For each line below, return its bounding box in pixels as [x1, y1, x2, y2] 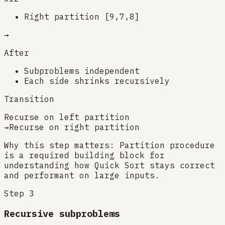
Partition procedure [120, 140, 215, 150]
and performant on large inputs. [4, 170, 160, 180]
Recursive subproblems [4, 207, 120, 220]
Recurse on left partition [4, 111, 130, 122]
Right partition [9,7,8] [24, 11, 140, 22]
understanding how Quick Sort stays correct [4, 160, 215, 170]
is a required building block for [4, 150, 165, 160]
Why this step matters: [4, 140, 115, 150]
